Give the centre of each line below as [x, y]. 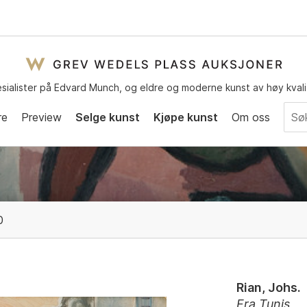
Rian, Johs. [269, 287]
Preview [41, 117]
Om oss [251, 117]
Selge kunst [108, 117]
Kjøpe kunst [186, 117]
